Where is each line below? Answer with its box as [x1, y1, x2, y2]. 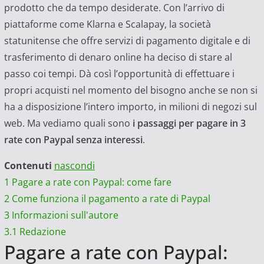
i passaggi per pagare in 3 [132, 117, 246, 130]
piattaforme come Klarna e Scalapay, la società [4, 18, 211, 31]
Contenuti [4, 159, 52, 173]
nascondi [54, 159, 95, 173]
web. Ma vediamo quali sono [4, 117, 133, 130]
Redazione [19, 225, 66, 239]
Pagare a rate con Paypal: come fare [11, 176, 171, 189]
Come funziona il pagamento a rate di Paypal [11, 192, 210, 206]
